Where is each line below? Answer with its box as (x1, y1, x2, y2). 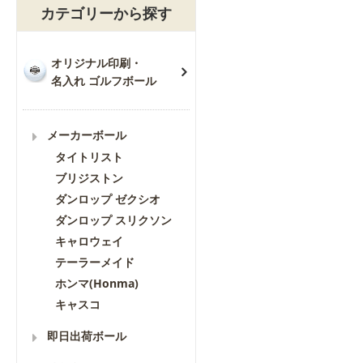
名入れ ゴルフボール (51, 73, 156, 88)
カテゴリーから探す (40, 3, 172, 23)
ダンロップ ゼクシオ (55, 191, 160, 207)
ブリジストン (55, 170, 123, 186)
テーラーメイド (55, 254, 135, 270)
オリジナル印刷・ (51, 55, 142, 70)
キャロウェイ (55, 233, 123, 249)
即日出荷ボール (47, 328, 126, 344)
